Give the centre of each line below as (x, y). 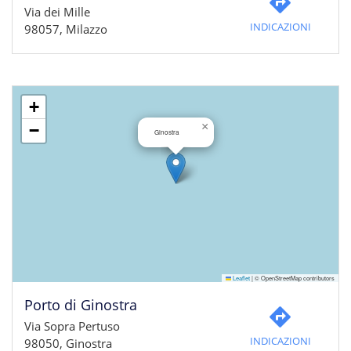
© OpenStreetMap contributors (294, 278)
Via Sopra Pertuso (72, 326)
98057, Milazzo (66, 29)
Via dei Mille (57, 12)
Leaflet (241, 278)
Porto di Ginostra (81, 305)
